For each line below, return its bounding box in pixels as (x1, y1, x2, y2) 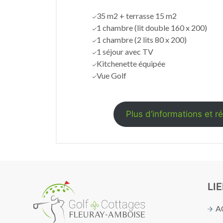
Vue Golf (96, 70, 126, 80)
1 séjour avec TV (96, 46, 153, 56)
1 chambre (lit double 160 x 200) (96, 22, 207, 32)
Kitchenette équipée (96, 58, 165, 68)
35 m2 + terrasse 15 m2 (96, 10, 177, 20)
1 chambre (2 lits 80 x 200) (96, 34, 187, 44)
